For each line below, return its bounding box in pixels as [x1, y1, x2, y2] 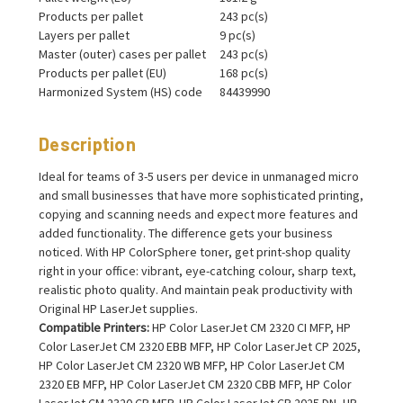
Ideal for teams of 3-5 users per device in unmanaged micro [39, 167, 359, 184]
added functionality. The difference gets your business [39, 224, 333, 241]
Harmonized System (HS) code [39, 83, 202, 100]
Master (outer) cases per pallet [39, 45, 206, 62]
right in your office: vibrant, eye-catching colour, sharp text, [39, 262, 356, 279]
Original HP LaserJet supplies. [39, 300, 198, 317]
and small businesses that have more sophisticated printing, [39, 186, 363, 203]
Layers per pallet [39, 26, 130, 43]
